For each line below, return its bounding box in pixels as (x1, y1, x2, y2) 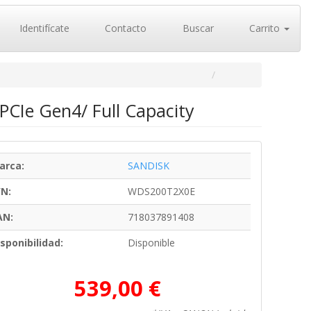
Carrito (246, 22, 283, 35)
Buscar (179, 22, 214, 35)
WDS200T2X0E (127, 185, 195, 198)
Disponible (127, 236, 175, 249)
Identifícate (16, 22, 69, 35)
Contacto (102, 22, 146, 35)
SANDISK (127, 159, 169, 172)
